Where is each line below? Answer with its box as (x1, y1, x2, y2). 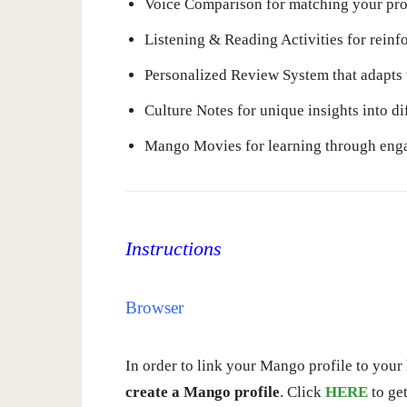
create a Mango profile (125, 383, 280, 401)
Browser (125, 298, 184, 317)
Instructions (125, 237, 222, 260)
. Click (280, 383, 325, 401)
